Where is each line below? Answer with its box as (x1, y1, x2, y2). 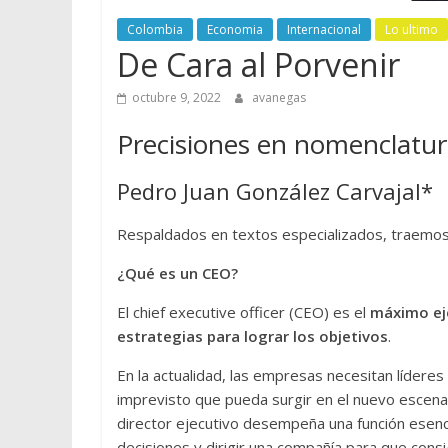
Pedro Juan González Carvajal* (117, 176, 433, 207)
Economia (207, 21, 263, 39)
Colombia (127, 21, 183, 39)
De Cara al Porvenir (117, 43, 400, 87)
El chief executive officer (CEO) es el (117, 302, 370, 323)
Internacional (287, 21, 361, 39)
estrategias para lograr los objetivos (117, 326, 388, 347)
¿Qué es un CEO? (117, 263, 238, 284)
